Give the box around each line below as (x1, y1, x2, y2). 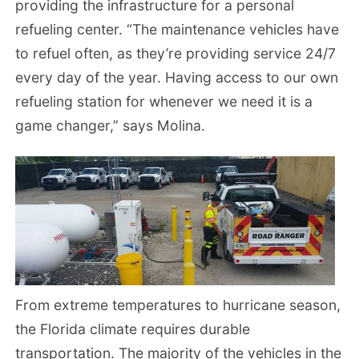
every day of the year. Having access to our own (15, 68, 339, 86)
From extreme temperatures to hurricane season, (15, 296, 341, 313)
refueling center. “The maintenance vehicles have (15, 20, 340, 38)
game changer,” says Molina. (15, 116, 206, 134)
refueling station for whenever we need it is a (15, 92, 313, 110)
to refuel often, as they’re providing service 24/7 (15, 44, 337, 62)
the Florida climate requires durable (15, 320, 251, 337)
